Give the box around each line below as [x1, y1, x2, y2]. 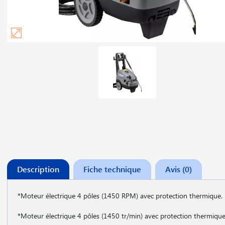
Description [17, 164, 59, 174]
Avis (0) [165, 164, 192, 174]
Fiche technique [83, 164, 141, 174]
